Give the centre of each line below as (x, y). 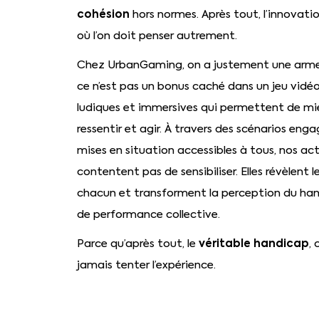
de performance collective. (148, 214)
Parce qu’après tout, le (137, 243)
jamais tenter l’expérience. (146, 265)
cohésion (103, 14)
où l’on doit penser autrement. (157, 35)
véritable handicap (253, 243)
